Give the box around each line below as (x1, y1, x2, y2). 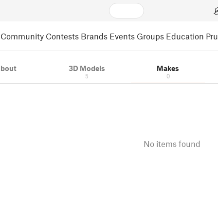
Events (109, 31, 135, 41)
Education (166, 31, 204, 41)
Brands (81, 31, 108, 41)
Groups (137, 31, 164, 41)
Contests (46, 31, 79, 41)
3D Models (68, 64, 105, 73)
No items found (143, 139, 200, 148)
